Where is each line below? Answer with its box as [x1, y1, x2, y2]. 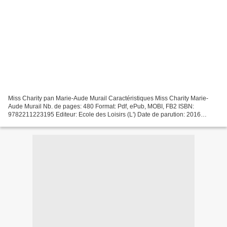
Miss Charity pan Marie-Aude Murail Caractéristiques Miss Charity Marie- [8, 94, 208, 102]
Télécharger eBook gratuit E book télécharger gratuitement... [8, 119, 174, 126]
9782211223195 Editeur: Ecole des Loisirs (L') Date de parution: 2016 [8, 110, 201, 118]
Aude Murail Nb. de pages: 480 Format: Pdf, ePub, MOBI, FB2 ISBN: [8, 102, 194, 110]
